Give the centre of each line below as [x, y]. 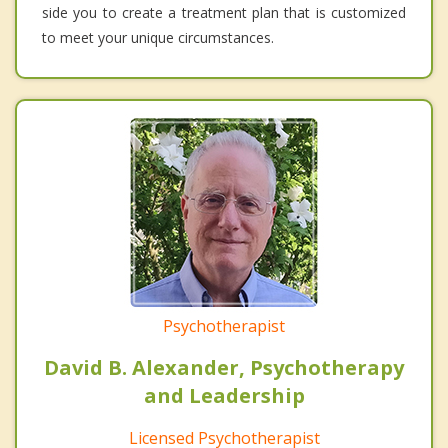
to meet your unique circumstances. [158, 38]
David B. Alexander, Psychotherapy [224, 368]
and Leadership [224, 396]
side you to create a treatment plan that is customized [224, 13]
